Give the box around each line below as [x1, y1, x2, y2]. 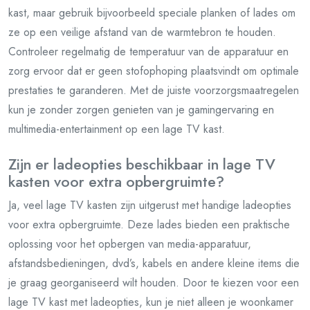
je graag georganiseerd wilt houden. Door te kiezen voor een [8, 274, 299, 291]
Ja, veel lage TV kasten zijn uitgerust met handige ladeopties [8, 197, 291, 213]
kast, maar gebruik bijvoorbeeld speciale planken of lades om [8, 4, 295, 21]
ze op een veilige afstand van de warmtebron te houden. [8, 24, 276, 40]
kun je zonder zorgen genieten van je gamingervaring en [8, 101, 274, 118]
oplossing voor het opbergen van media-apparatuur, [8, 235, 251, 252]
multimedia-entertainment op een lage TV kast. [8, 120, 225, 137]
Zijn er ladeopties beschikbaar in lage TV [8, 153, 275, 175]
